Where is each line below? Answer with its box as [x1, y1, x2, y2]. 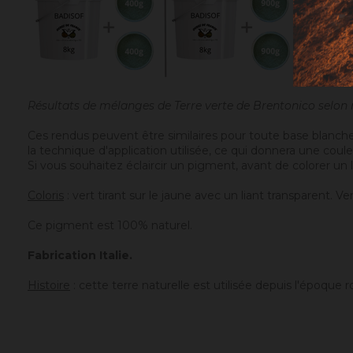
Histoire [28, 277, 70, 292]
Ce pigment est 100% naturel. [28, 217, 192, 232]
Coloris [28, 188, 64, 203]
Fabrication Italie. [28, 247, 132, 262]
